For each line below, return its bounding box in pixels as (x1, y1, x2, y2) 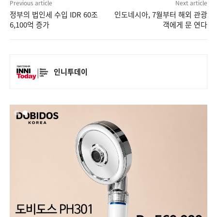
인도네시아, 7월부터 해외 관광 (114, 9, 207, 19)
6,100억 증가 (10, 19, 49, 30)
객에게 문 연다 (162, 19, 207, 30)
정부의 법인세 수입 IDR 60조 (10, 9, 98, 19)
